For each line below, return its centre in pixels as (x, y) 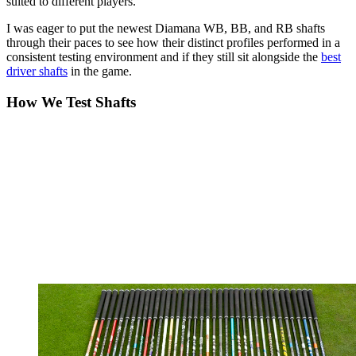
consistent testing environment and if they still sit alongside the (164, 57)
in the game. (100, 72)
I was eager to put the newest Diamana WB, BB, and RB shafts (166, 29)
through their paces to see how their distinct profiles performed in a (173, 43)
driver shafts (37, 72)
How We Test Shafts (71, 103)
